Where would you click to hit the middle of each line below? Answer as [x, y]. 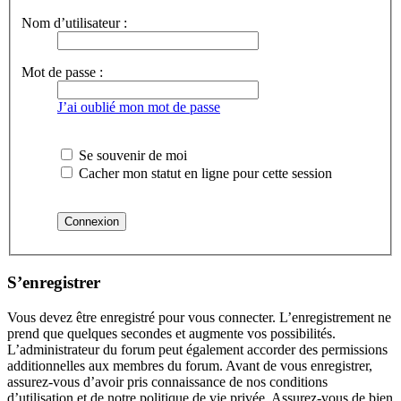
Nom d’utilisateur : [74, 23]
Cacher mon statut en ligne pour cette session [204, 174]
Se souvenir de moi [131, 156]
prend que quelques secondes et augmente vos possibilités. [171, 333]
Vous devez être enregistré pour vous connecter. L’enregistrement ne [199, 317]
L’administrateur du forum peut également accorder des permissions [197, 349]
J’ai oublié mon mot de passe [139, 107]
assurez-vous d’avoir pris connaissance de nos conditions [167, 381]
